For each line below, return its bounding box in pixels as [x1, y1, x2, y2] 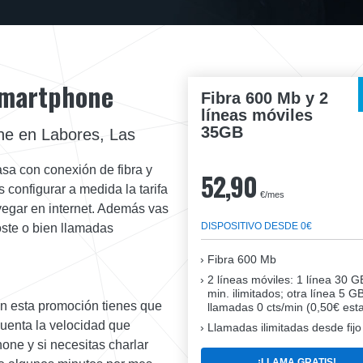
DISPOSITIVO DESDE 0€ [201, 220, 312, 233]
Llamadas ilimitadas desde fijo [207, 321, 361, 335]
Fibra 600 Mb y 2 [201, 89, 328, 108]
